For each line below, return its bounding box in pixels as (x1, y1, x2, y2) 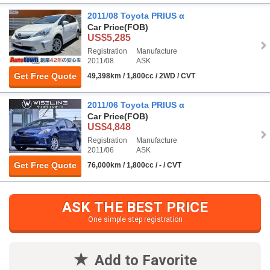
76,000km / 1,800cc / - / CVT (87, 161, 181, 170)
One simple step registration (87, 215, 183, 224)
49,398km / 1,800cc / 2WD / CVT (87, 72, 195, 81)
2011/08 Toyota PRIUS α (87, 11, 184, 21)
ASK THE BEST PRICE (62, 199, 208, 216)
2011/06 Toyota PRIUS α (87, 100, 184, 110)
